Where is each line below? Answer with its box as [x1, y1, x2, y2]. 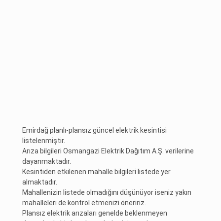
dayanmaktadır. [22, 157, 72, 165]
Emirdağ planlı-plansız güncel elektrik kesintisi [22, 126, 167, 134]
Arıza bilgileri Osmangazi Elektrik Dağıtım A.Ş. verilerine [22, 147, 194, 155]
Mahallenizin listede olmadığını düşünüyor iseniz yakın [22, 188, 192, 196]
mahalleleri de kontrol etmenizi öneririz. [22, 198, 147, 207]
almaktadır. [22, 178, 58, 186]
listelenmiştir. [22, 136, 66, 145]
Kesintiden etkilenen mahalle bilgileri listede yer [22, 167, 171, 176]
